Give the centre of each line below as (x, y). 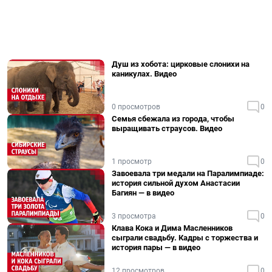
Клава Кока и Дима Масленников (172, 228)
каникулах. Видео (144, 74)
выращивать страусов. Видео (167, 128)
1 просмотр (132, 161)
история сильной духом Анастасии (176, 183)
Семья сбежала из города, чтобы (173, 119)
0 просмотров (136, 107)
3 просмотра (134, 216)
